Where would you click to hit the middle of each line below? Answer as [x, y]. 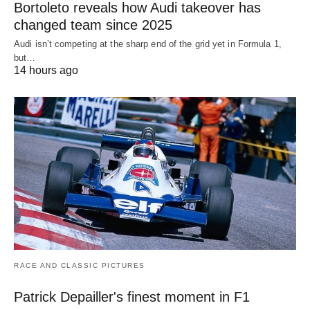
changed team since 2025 [93, 25]
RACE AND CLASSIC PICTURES [80, 266]
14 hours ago [46, 70]
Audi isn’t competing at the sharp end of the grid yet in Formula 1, [148, 44]
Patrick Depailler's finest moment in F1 [132, 297]
